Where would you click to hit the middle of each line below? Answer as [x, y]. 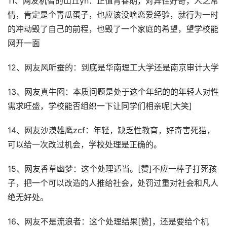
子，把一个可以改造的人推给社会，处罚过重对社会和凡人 [113, 183]
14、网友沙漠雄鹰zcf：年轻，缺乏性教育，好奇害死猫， [111, 130]
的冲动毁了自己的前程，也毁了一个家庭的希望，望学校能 [113, 29]
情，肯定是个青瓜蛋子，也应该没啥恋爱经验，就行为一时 [113, 15]
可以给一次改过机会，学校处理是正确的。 [85, 145]
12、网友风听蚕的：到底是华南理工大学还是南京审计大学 [113, 68]
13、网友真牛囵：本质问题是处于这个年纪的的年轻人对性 [113, 92]
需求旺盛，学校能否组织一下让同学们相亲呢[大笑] [100, 106]
